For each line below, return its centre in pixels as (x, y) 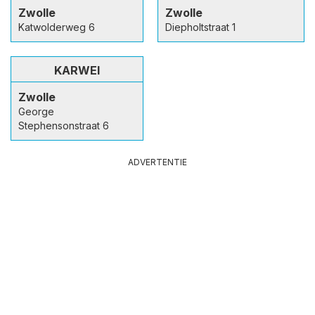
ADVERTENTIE (157, 162)
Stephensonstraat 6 (64, 126)
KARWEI (77, 70)
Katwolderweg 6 (57, 27)
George (36, 111)
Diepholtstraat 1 (200, 27)
